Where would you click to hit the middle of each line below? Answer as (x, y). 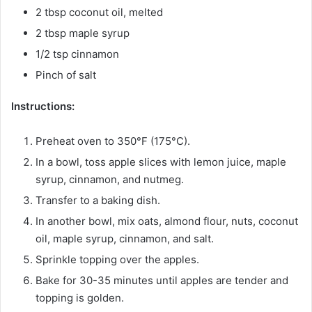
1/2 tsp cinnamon (77, 54)
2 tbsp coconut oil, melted (99, 13)
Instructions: (43, 107)
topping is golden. (80, 298)
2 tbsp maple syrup (83, 33)
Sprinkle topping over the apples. (117, 260)
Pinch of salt (66, 75)
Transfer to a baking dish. (98, 201)
